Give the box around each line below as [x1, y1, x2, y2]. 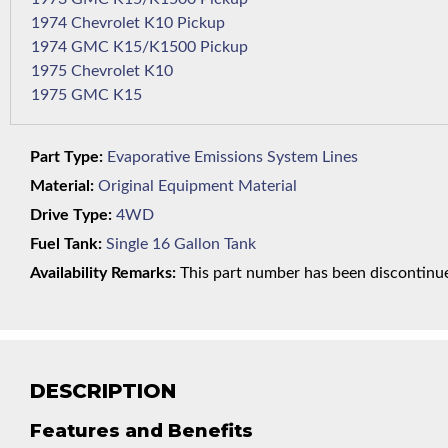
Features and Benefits [30, 420, 253, 442]
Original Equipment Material [98, 178, 297, 194]
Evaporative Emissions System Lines [107, 149, 358, 165]
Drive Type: [30, 207, 112, 223]
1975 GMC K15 [113, 87, 142, 103]
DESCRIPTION [30, 379, 176, 403]
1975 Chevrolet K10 [144, 63, 173, 79]
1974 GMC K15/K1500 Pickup [113, 39, 248, 55]
